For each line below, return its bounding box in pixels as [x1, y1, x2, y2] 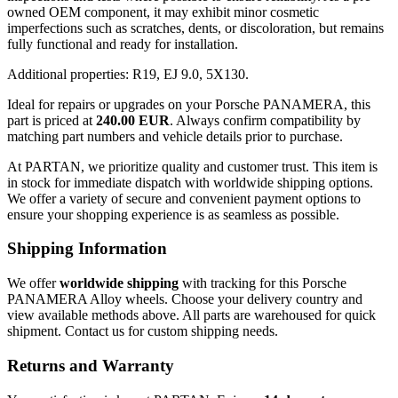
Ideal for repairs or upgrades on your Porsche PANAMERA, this [7, 96, 370, 112]
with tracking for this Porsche [179, 275, 346, 291]
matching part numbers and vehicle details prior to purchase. [7, 128, 343, 144]
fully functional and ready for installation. [7, 36, 238, 52]
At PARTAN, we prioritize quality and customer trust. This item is [7, 158, 378, 174]
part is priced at [7, 112, 96, 128]
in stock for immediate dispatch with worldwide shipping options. [7, 174, 373, 190]
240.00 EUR [96, 112, 170, 128]
